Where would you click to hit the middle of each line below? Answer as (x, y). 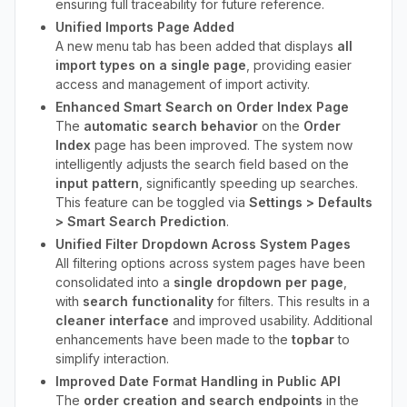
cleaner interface (112, 320)
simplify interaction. (112, 358)
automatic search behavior (171, 126)
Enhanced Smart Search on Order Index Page (202, 107)
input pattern (97, 183)
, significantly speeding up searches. (248, 183)
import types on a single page (151, 65)
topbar (313, 339)
